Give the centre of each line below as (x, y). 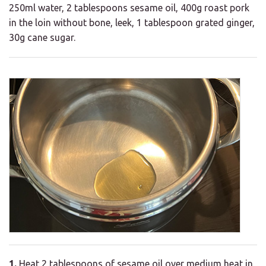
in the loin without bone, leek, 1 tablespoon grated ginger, (132, 23)
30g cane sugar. (42, 38)
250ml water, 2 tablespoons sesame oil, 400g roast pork (129, 8)
